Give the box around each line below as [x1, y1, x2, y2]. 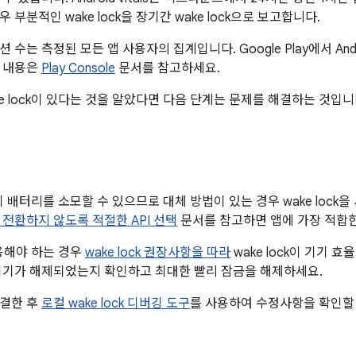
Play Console [41, 60, 115, 76]
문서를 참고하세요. [115, 60, 220, 76]
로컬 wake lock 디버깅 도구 [41, 296, 190, 311]
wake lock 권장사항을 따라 [85, 245, 230, 261]
